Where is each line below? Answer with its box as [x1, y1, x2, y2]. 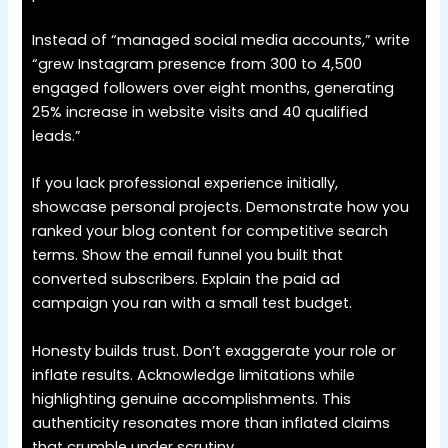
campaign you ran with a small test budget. [32, 293, 353, 314]
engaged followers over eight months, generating [32, 77, 395, 98]
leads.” [32, 125, 82, 146]
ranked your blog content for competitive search [32, 221, 389, 242]
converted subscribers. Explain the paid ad [32, 269, 341, 290]
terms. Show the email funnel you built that [32, 245, 344, 266]
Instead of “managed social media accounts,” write [32, 29, 411, 50]
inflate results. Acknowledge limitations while [32, 364, 356, 385]
